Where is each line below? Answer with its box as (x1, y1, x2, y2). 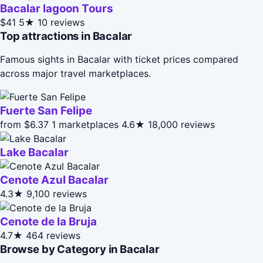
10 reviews (38, 16, 85, 28)
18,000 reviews (148, 118, 215, 130)
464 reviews (26, 229, 80, 241)
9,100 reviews (26, 187, 87, 200)
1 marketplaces (52, 118, 119, 130)
